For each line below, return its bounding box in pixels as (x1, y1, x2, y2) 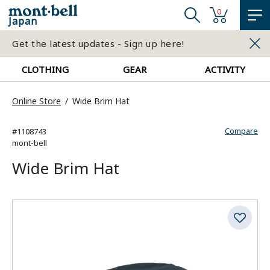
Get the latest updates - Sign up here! (12, 37, 184, 49)
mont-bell (12, 137, 47, 148)
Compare (225, 125, 258, 136)
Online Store (12, 95, 61, 107)
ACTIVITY (204, 63, 245, 75)
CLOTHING (21, 63, 69, 75)
